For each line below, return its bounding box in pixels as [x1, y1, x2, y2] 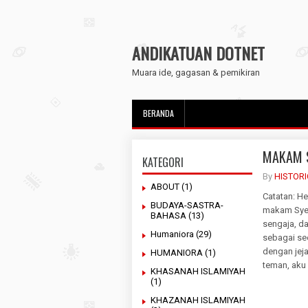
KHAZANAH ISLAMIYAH [151, 295, 245, 305]
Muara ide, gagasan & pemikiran [132, 67, 260, 78]
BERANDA [143, 107, 174, 119]
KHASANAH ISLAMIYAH [151, 266, 245, 276]
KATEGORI [142, 154, 184, 170]
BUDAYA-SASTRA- [151, 200, 223, 210]
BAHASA [151, 210, 186, 221]
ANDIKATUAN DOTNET [132, 41, 265, 65]
